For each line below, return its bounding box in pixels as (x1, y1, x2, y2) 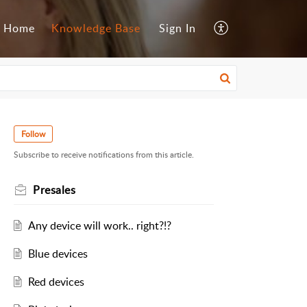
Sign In (159, 21, 196, 36)
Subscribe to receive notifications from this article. (14, 149, 194, 161)
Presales (33, 182, 75, 198)
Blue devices (27, 246, 88, 262)
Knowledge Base (51, 21, 140, 36)
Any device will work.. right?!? (27, 218, 171, 234)
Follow (21, 128, 45, 140)
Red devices (27, 274, 84, 290)
